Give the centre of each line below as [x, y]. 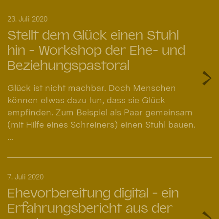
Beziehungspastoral [68, 65]
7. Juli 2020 [25, 177]
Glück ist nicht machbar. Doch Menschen [92, 88]
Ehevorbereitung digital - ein [93, 193]
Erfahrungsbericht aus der [90, 208]
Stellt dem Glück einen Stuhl [93, 35]
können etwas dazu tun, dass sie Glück [86, 100]
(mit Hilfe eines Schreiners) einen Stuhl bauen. [101, 125]
